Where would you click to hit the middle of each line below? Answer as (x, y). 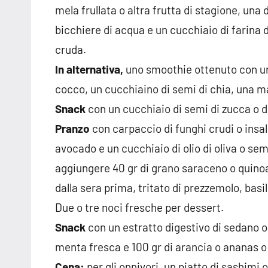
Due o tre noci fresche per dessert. (139, 208)
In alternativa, (90, 69)
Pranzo (72, 129)
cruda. (71, 50)
